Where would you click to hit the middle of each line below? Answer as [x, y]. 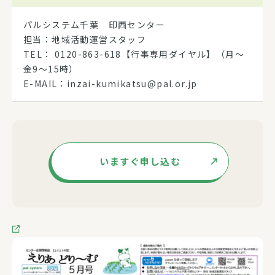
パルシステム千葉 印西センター [94, 24]
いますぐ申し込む [140, 161]
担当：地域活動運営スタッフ [85, 39]
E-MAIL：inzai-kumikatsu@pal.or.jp [115, 83]
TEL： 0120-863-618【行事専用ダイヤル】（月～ [134, 54]
